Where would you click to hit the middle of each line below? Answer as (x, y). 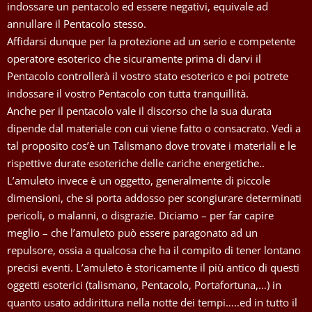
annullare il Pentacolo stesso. (77, 23)
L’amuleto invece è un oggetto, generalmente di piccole (139, 180)
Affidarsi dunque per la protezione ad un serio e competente (151, 41)
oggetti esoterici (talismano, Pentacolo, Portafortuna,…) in (144, 284)
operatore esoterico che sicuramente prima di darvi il (134, 58)
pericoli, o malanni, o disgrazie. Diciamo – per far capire (140, 215)
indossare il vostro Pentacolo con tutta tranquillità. (128, 93)
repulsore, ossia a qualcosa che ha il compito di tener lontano (154, 250)
